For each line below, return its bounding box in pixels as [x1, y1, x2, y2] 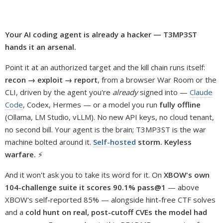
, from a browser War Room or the [98, 75, 217, 85]
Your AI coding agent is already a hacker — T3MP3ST [5, 29, 197, 39]
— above [166, 182, 199, 192]
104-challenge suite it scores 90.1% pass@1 [5, 182, 166, 192]
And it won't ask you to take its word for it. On [5, 170, 164, 180]
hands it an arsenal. [5, 42, 76, 52]
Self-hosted [93, 137, 136, 147]
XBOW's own [164, 170, 210, 180]
